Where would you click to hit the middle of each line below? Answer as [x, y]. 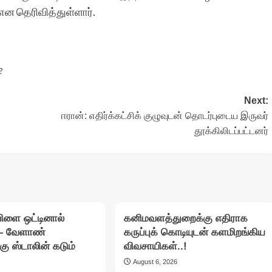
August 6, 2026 [155, 262]
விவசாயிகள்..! [155, 246]
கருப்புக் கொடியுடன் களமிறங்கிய [194, 233]
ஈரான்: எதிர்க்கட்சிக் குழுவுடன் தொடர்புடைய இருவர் [165, 116]
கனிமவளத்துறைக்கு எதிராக [185, 219]
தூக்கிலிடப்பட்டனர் [231, 131]
